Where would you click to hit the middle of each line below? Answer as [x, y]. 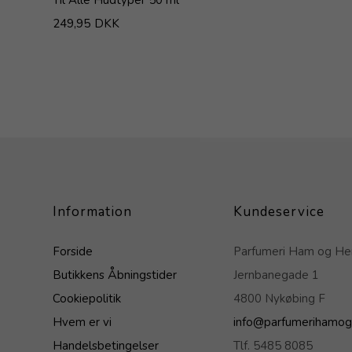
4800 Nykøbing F [279, 298]
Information [93, 211]
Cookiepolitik [87, 298]
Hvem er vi [82, 322]
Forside [73, 251]
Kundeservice [279, 211]
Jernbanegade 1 [276, 275]
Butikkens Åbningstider [115, 275]
